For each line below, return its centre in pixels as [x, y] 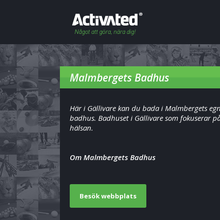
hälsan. [82, 128]
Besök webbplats [108, 196]
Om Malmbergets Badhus [113, 157]
